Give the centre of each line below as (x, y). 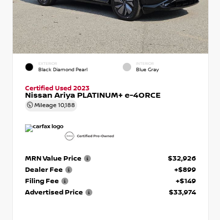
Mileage (45, 105)
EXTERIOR (48, 63)
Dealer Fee (44, 169)
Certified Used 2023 (57, 88)
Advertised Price (54, 192)
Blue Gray (147, 69)
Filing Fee (42, 180)
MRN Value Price (53, 158)
